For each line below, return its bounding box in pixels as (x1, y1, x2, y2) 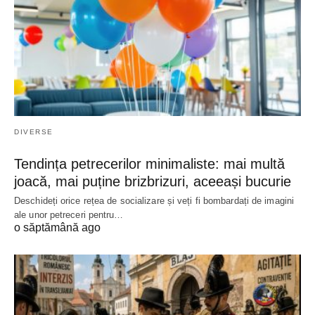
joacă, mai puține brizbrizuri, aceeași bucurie (14, 173, 291, 189)
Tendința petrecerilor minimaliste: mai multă (14, 155, 285, 172)
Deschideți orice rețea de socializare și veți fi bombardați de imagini (14, 195, 295, 206)
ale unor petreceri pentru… (14, 209, 124, 220)
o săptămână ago (14, 221, 101, 233)
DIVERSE (14, 127, 53, 136)
